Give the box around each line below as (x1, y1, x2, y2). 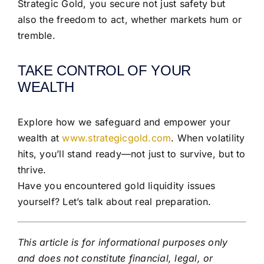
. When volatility (171, 132, 245, 144)
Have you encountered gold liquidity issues (18, 180, 216, 192)
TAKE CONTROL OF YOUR (18, 62, 191, 79)
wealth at (18, 132, 62, 144)
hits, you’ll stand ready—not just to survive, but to (18, 148, 246, 160)
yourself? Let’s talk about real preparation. (18, 196, 212, 208)
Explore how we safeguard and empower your (18, 116, 230, 128)
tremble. (18, 29, 55, 42)
